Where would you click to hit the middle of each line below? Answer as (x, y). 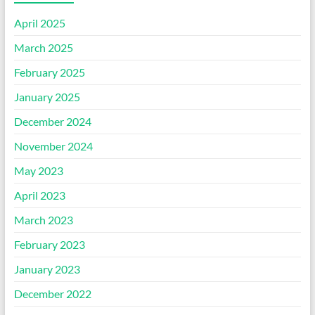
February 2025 (49, 72)
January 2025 (47, 97)
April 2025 (39, 23)
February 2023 (49, 245)
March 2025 (43, 48)
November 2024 (53, 146)
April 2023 (39, 195)
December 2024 (52, 122)
